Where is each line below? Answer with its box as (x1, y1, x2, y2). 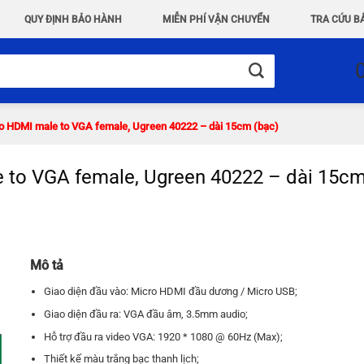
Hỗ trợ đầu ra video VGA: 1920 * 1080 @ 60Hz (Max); (44, 330, 284, 343)
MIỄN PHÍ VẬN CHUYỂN (162, 14, 270, 25)
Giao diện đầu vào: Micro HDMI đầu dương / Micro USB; (44, 285, 298, 297)
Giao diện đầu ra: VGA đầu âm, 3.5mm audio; (44, 307, 249, 320)
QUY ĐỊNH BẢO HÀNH (24, 14, 122, 25)
